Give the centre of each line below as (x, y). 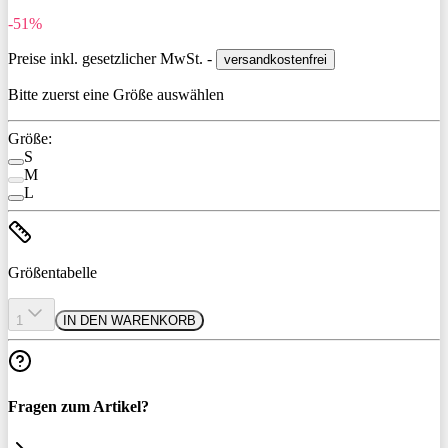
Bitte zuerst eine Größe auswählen (116, 94)
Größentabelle (52, 272)
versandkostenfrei (275, 59)
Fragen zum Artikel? (78, 407)
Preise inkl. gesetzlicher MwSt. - (112, 58)
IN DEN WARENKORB (129, 320)
